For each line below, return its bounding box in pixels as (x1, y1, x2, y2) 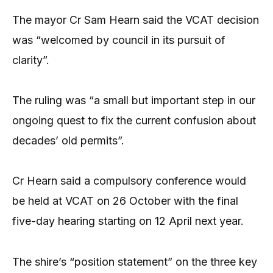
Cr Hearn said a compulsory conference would (12, 174, 246, 188)
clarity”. (12, 53, 49, 66)
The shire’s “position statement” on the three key (12, 255, 257, 268)
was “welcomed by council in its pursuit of (12, 33, 225, 46)
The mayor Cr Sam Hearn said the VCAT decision (12, 13, 259, 26)
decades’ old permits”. (12, 134, 124, 147)
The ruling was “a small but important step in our (12, 94, 255, 107)
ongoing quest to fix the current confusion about (12, 114, 256, 127)
